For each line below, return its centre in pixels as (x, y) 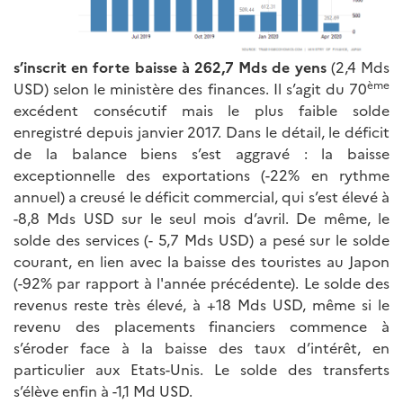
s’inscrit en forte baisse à (102, 67)
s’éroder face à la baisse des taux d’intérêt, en (201, 348)
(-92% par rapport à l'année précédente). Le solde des (201, 283)
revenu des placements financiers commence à (201, 326)
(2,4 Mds (358, 67)
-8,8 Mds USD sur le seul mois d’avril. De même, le (201, 218)
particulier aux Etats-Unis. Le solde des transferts (201, 369)
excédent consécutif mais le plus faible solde (201, 110)
